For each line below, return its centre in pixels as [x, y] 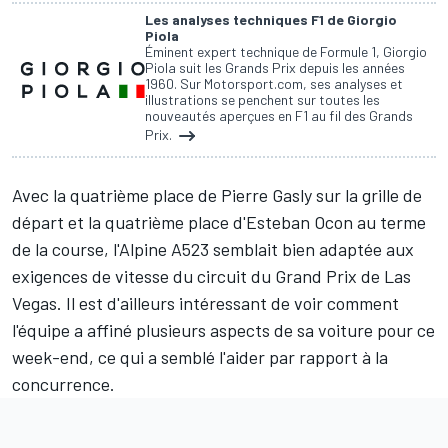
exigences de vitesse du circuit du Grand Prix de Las [211, 275]
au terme [389, 221]
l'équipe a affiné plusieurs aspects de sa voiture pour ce [223, 329]
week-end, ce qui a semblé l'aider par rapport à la [200, 356]
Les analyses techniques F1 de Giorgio [271, 19]
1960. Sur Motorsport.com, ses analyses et [274, 83]
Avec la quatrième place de [116, 194]
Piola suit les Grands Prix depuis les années [275, 67]
